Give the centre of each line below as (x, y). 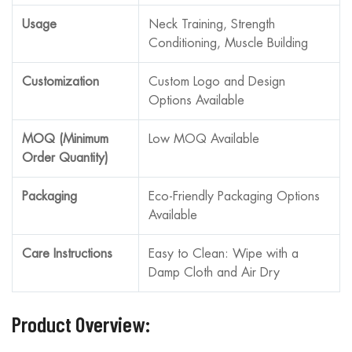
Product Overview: (81, 323)
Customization (60, 81)
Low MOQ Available (204, 139)
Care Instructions (67, 253)
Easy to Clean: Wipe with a (224, 253)
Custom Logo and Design (217, 81)
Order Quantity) (65, 158)
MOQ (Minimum (65, 139)
